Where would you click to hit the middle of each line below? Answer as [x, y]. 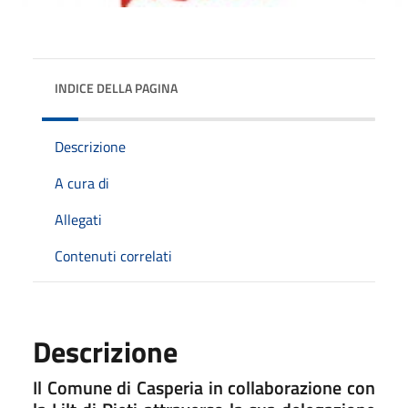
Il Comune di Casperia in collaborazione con [204, 387]
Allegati [78, 219]
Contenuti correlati [113, 255]
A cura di [82, 183]
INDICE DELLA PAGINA [116, 87]
